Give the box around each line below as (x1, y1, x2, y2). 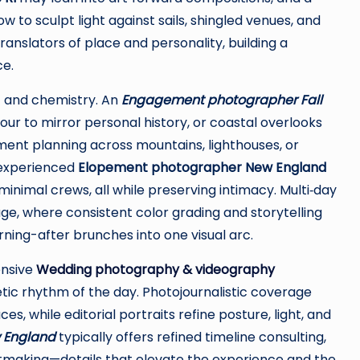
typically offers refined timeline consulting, (55, 328, 326, 346)
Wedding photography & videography (36, 260, 275, 279)
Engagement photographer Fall (121, 91, 322, 109)
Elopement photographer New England (78, 158, 326, 177)
